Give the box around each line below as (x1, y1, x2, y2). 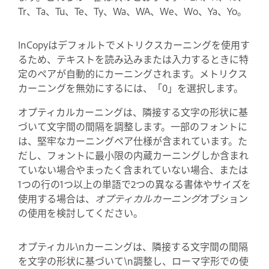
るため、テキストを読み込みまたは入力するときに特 (18, 51, 249, 66)
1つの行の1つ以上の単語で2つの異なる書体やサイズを (18, 176, 251, 191)
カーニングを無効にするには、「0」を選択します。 (18, 80, 243, 95)
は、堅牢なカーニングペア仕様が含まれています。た (18, 133, 247, 148)
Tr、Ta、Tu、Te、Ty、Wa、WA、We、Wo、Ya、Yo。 (18, 3, 247, 18)
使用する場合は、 (18, 190, 95, 205)
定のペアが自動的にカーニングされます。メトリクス (18, 65, 247, 80)
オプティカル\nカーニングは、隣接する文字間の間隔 (18, 238, 248, 253)
